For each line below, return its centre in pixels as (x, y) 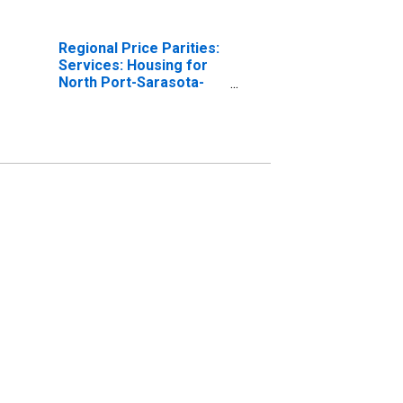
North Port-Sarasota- (131, 82)
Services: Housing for (133, 65)
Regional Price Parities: (139, 48)
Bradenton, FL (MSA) (128, 99)
